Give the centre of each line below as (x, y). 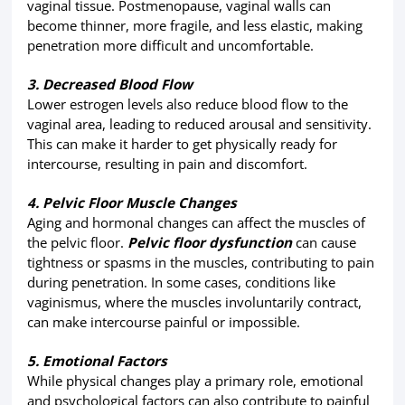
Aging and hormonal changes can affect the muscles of (196, 223)
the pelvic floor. (77, 243)
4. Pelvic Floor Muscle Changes (132, 203)
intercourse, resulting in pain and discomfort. (167, 163)
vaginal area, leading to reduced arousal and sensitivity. (199, 123)
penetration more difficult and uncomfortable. (170, 45)
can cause (324, 243)
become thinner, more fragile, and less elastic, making (194, 25)
